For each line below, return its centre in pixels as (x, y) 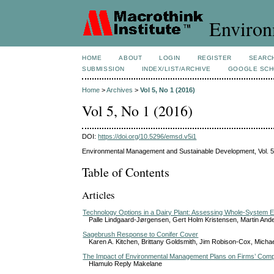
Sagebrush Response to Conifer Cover (141, 234)
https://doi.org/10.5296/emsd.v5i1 (147, 136)
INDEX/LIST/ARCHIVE (176, 69)
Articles (99, 195)
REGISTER (214, 58)
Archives (120, 90)
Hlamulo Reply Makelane (126, 263)
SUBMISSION (103, 69)
